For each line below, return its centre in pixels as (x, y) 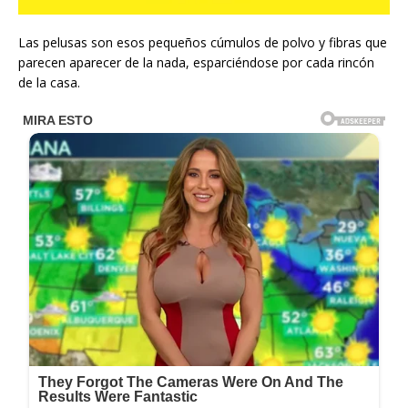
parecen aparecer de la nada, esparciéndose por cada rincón (196, 62)
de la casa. (49, 82)
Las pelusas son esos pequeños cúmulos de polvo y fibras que (203, 42)
